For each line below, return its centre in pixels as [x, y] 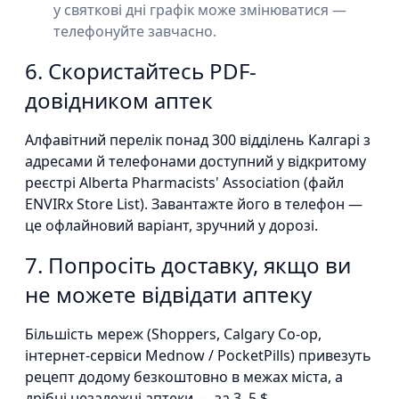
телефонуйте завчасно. [135, 31]
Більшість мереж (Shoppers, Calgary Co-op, [173, 334]
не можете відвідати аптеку [168, 294]
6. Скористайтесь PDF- [141, 71]
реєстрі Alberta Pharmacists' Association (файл [184, 183]
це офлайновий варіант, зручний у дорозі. [171, 225]
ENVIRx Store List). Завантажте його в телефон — [194, 204]
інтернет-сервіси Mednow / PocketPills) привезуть [198, 355]
